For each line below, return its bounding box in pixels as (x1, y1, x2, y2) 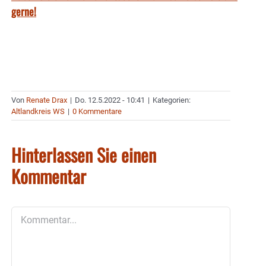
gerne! (11, 3, 36, 19)
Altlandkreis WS (11, 106, 65, 116)
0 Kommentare (72, 106, 122, 116)
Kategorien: (153, 95, 191, 104)
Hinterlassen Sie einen (11, 141, 156, 168)
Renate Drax (26, 95, 67, 104)
